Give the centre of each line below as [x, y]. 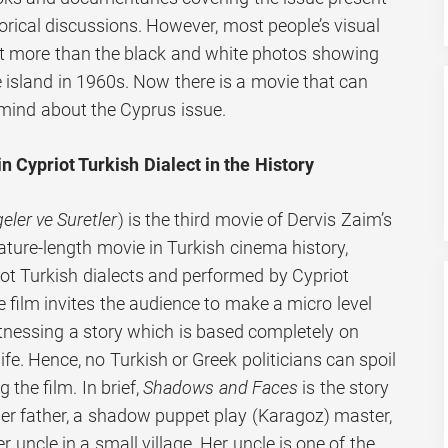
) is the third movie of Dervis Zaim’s [254, 219]
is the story [343, 387]
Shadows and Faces [220, 387]
